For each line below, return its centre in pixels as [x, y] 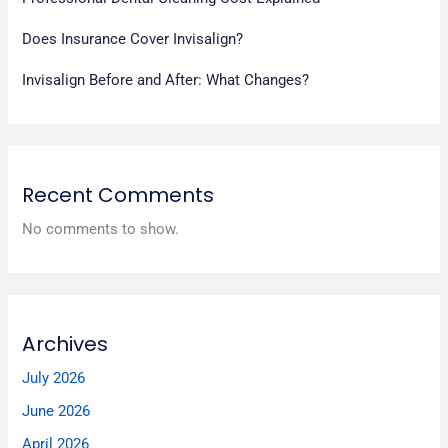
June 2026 [56, 410]
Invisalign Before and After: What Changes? [166, 79]
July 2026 [54, 378]
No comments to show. [101, 229]
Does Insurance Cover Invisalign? [133, 38]
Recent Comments [118, 195]
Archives [65, 344]
